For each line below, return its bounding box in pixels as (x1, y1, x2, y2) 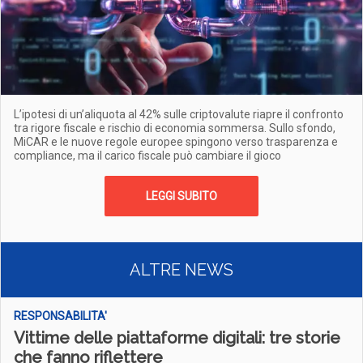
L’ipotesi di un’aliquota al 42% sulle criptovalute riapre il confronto (14, 108, 344, 121)
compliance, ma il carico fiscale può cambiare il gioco (14, 149, 281, 162)
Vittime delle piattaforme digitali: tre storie (14, 328, 340, 348)
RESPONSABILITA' (14, 310, 107, 322)
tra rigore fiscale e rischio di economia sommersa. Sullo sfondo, (14, 122, 335, 135)
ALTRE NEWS (130, 260, 233, 280)
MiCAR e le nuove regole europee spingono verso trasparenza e (14, 135, 338, 148)
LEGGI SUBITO (146, 190, 217, 203)
